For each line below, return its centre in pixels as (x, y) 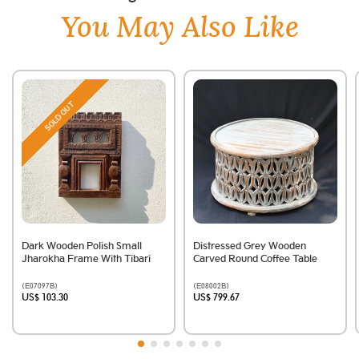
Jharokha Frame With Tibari (86, 259)
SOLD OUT (60, 116)
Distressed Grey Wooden (250, 246)
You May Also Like (179, 28)
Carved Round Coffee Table (255, 259)
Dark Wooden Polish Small (82, 246)
